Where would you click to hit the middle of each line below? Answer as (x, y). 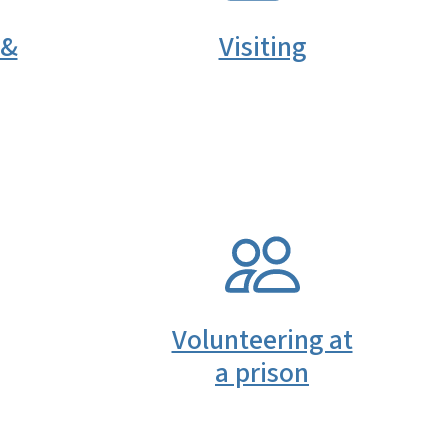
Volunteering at (262, 339)
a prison (262, 372)
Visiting (262, 47)
